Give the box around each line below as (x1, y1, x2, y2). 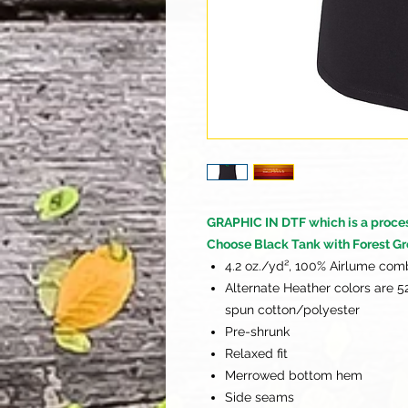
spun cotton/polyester (225, 301, 360, 317)
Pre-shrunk (225, 323, 290, 339)
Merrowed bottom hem (225, 367, 362, 382)
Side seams (225, 389, 298, 404)
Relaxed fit (225, 345, 288, 361)
